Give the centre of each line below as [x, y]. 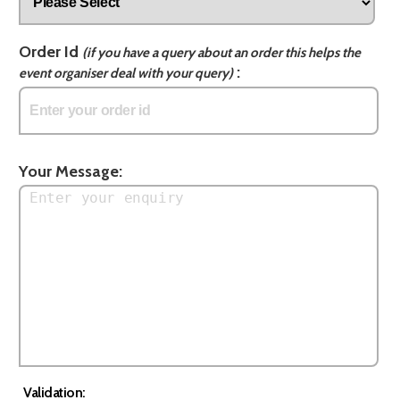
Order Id [50, 51]
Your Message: [70, 171]
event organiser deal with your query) [125, 73]
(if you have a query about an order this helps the [221, 52]
